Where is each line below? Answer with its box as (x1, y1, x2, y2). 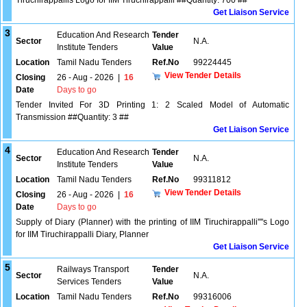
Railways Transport (57, 265, 129, 274)
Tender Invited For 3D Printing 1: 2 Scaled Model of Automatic (16, 100, 289, 110)
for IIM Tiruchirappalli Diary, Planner (16, 230, 149, 239)
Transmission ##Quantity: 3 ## (16, 112, 129, 122)
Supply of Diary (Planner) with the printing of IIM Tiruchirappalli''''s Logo (16, 217, 289, 227)
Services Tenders (57, 277, 121, 286)
